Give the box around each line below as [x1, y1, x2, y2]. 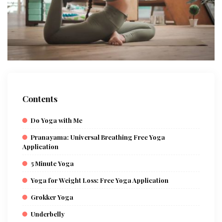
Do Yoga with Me [31, 116, 82, 125]
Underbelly [31, 210, 64, 219]
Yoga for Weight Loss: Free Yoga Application [31, 176, 168, 185]
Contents [22, 93, 57, 105]
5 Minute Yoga [31, 159, 74, 168]
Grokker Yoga [31, 193, 73, 202]
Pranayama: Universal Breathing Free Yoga [31, 133, 165, 142]
